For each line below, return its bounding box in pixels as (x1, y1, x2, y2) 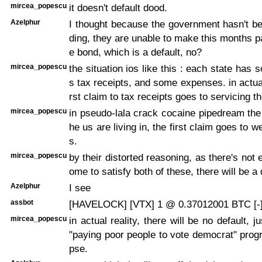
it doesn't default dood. (69, 1, 167, 13)
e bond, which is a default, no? (69, 46, 202, 58)
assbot (11, 198, 33, 206)
